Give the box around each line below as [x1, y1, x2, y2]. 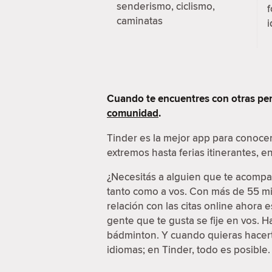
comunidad [107, 105, 158, 121]
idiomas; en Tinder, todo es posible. [107, 242, 270, 257]
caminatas [117, 13, 163, 29]
